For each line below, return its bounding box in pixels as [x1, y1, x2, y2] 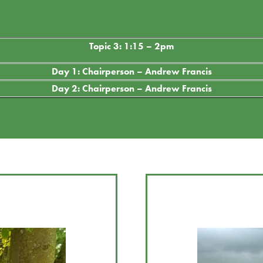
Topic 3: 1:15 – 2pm [89, 39, 174, 52]
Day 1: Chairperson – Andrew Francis [51, 65, 212, 77]
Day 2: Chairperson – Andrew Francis [51, 82, 212, 95]
